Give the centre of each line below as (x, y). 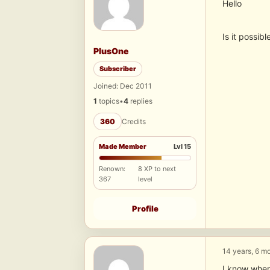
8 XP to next (157, 169)
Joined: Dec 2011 (123, 86)
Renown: (112, 169)
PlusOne (111, 51)
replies (140, 101)
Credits (134, 122)
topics (108, 101)
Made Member (123, 147)
